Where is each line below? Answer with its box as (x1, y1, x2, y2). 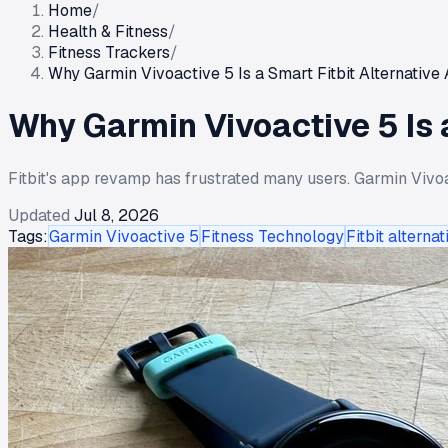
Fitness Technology (201, 225, 344, 247)
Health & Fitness (48, 21, 168, 42)
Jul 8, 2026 (74, 204, 159, 226)
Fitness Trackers (48, 42, 170, 63)
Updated (8, 204, 70, 226)
